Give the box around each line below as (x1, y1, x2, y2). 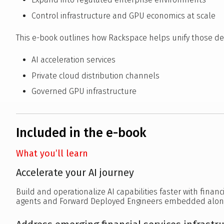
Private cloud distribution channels (31, 70, 159, 80)
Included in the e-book (16, 125, 146, 141)
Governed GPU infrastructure (31, 86, 136, 96)
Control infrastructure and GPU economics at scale (31, 10, 215, 20)
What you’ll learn (16, 148, 88, 159)
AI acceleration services (31, 55, 115, 65)
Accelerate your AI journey (16, 166, 134, 179)
